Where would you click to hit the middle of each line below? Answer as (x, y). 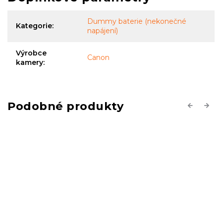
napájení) (103, 31)
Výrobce (31, 53)
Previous (201, 105)
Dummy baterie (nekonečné (137, 22)
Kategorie (34, 26)
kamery (29, 63)
